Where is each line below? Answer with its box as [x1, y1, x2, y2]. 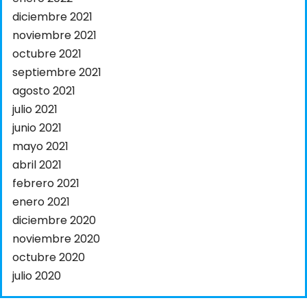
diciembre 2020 [12, 212, 96, 229]
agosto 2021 [12, 83, 75, 99]
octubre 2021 [12, 46, 82, 62]
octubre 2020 [12, 249, 85, 266]
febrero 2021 [12, 175, 79, 192]
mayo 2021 [12, 138, 69, 155]
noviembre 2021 [12, 27, 97, 44]
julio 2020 [12, 268, 61, 284]
